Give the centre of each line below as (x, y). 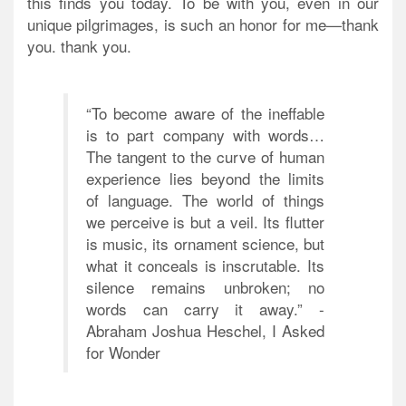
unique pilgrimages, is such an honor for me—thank (203, 24)
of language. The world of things (205, 199)
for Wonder (123, 352)
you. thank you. (79, 45)
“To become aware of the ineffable (205, 112)
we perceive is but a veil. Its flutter (205, 221)
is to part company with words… (205, 134)
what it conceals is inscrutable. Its (205, 265)
